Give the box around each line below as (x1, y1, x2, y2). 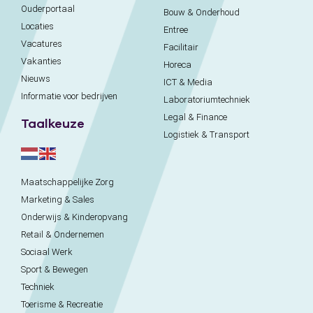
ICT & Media (163, 77, 212, 88)
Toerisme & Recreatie (21, 299, 103, 310)
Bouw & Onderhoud (163, 7, 240, 18)
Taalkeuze (21, 116, 85, 131)
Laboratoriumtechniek (163, 94, 250, 105)
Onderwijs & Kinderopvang (21, 212, 128, 223)
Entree (163, 24, 188, 36)
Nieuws (21, 73, 50, 85)
